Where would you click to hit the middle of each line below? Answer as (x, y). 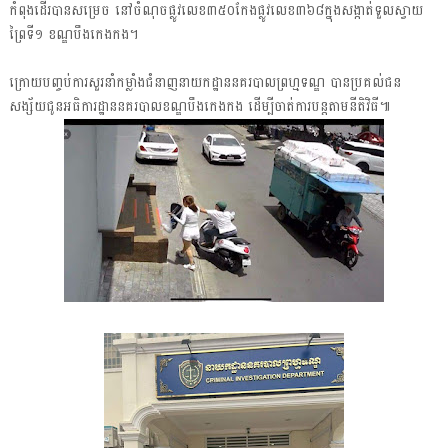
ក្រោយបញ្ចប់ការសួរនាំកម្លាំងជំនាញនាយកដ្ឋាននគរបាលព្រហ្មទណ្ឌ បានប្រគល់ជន (204, 82)
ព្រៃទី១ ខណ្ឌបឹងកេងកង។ (75, 34)
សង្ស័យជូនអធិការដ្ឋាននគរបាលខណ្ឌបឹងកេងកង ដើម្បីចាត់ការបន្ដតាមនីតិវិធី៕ (199, 106)
